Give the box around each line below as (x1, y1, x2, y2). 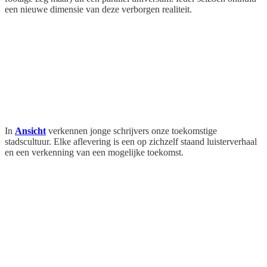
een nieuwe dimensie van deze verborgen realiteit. (5, 4, 192, 15)
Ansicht (15, 126, 46, 136)
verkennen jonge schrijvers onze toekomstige (46, 126, 217, 136)
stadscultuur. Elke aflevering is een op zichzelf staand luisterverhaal (5, 136, 257, 147)
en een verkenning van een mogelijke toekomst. (5, 147, 184, 158)
